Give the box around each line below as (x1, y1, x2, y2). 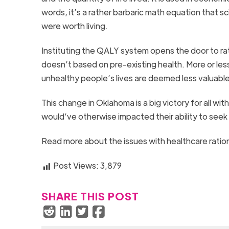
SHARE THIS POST (41, 190, 139, 203)
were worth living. (41, 20, 108, 32)
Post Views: (53, 160, 99, 171)
